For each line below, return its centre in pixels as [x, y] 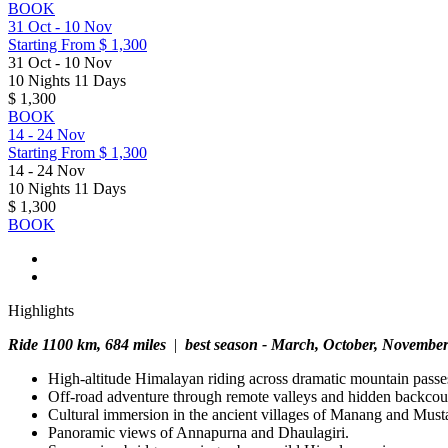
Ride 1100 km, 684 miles [89, 344]
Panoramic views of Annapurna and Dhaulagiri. [198, 432]
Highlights [41, 310]
